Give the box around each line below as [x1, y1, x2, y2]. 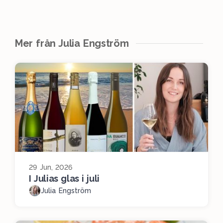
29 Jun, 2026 [29, 163, 73, 171]
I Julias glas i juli [29, 173, 100, 184]
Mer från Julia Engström [15, 37, 129, 49]
